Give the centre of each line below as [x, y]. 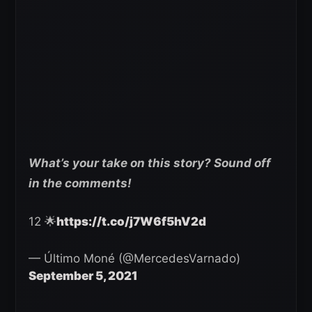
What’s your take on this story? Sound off [150, 163]
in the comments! [80, 184]
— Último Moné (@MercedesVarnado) [134, 259]
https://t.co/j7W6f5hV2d [131, 222]
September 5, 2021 [83, 276]
